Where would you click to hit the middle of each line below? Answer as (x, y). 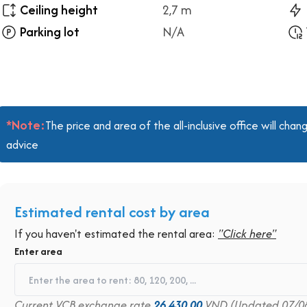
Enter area (38, 251)
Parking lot (50, 32)
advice (22, 145)
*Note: (26, 125)
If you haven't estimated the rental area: (116, 234)
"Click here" (247, 234)
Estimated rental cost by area (112, 212)
